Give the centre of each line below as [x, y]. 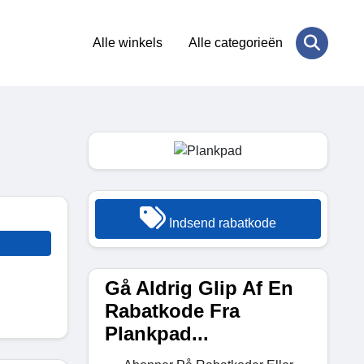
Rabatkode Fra [172, 310]
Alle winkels [128, 43]
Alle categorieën [236, 43]
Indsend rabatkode [221, 223]
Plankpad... [157, 333]
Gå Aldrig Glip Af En [199, 288]
